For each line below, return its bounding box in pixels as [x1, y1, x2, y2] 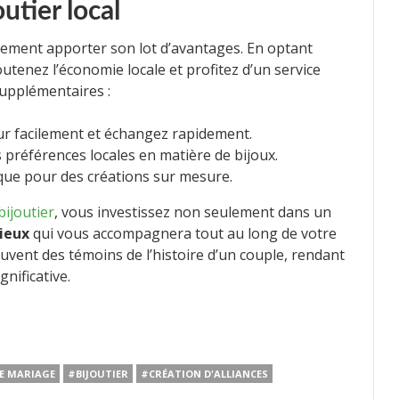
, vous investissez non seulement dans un [54, 201, 331, 222]
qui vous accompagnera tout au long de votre [29, 223, 337, 243]
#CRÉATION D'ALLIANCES [141, 366, 268, 380]
